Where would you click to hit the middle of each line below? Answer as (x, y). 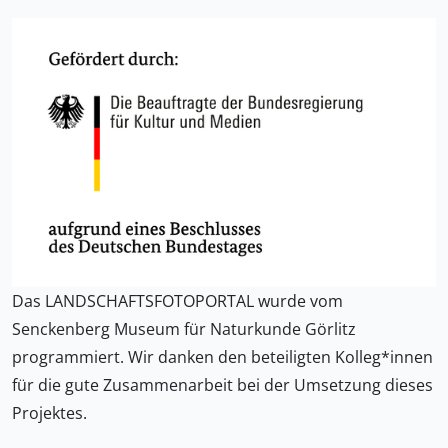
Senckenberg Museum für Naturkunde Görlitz (184, 328)
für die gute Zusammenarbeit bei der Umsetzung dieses (222, 384)
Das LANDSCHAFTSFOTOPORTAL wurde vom (177, 300)
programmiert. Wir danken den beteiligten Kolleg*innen (222, 356)
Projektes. (49, 412)
